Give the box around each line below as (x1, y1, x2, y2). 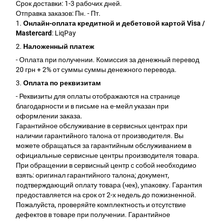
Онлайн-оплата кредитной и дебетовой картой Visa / (23, 19, 205, 28)
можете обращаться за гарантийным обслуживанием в (16, 142, 191, 150)
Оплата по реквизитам (23, 79, 101, 87)
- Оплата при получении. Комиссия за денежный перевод (16, 56, 199, 64)
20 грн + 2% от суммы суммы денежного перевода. (16, 66, 177, 74)
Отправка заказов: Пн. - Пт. (16, 9, 101, 18)
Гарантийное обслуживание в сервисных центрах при (16, 122, 187, 130)
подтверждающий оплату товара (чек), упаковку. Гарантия (16, 181, 202, 189)
